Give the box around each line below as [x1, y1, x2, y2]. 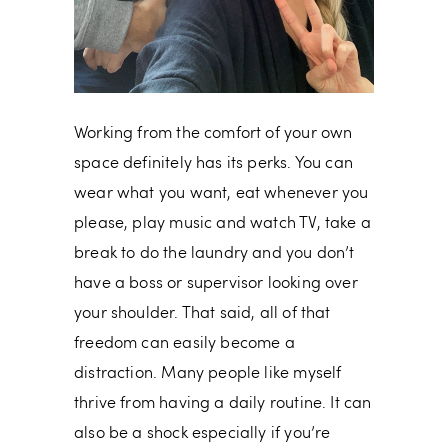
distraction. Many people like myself [74, 366, 342, 383]
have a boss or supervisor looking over [74, 276, 358, 293]
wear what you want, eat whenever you [74, 186, 369, 203]
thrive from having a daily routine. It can [74, 396, 372, 413]
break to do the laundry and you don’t [74, 246, 355, 263]
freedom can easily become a [74, 336, 295, 353]
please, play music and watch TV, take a [74, 216, 372, 233]
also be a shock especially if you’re [74, 426, 331, 443]
